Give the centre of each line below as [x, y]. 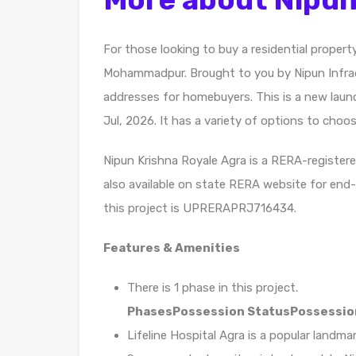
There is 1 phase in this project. [213, 287]
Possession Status [231, 311]
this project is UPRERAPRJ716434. [200, 208]
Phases [150, 311]
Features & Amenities [172, 248]
